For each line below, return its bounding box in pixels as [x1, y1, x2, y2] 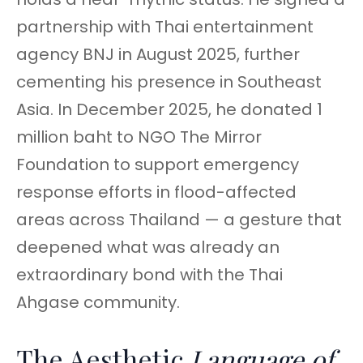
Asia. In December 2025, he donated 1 [16, 98, 322, 122]
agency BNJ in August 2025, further [16, 43, 300, 66]
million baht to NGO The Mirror [16, 126, 262, 149]
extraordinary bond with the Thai [16, 263, 283, 287]
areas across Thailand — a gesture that [16, 208, 342, 232]
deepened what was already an [16, 236, 280, 259]
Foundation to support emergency [16, 153, 299, 177]
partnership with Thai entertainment [16, 15, 314, 39]
